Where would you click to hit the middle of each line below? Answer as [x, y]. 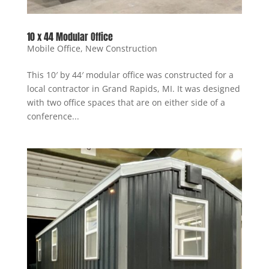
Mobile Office [53, 49]
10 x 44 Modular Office [70, 37]
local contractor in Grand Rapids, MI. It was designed [133, 89]
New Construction [121, 49]
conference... [53, 116]
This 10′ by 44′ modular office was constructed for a [130, 75]
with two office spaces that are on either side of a [126, 103]
